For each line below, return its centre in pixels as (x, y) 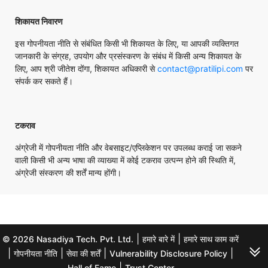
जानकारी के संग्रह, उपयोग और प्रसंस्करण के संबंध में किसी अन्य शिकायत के (128, 56)
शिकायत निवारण (39, 21)
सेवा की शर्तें (84, 253)
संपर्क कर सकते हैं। (48, 81)
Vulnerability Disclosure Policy (169, 253)
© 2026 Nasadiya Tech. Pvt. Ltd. (68, 239)
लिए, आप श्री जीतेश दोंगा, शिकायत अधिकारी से (86, 68)
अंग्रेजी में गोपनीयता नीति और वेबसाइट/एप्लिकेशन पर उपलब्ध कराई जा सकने (128, 147)
